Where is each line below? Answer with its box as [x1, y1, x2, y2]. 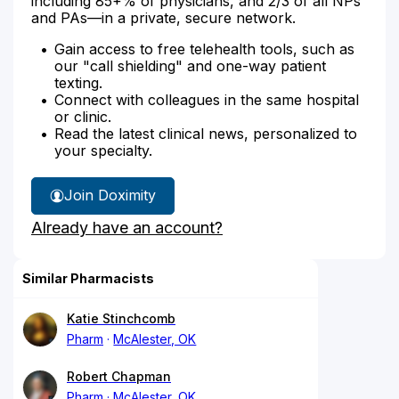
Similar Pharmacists [22, 270, 154, 286]
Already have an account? [31, 217, 223, 237]
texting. [54, 73, 102, 92]
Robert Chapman [67, 368, 171, 384]
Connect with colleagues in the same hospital [54, 90, 359, 109]
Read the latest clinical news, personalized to [54, 124, 357, 142]
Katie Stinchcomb [67, 310, 175, 326]
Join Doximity [64, 186, 156, 204]
